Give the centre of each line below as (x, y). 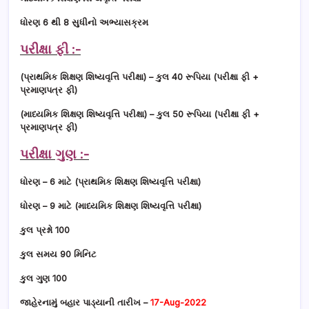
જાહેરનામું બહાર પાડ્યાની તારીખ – (85, 302)
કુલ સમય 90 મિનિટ (58, 254)
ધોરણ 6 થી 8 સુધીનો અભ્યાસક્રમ (84, 22)
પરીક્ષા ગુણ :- (54, 154)
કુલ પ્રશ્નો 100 (45, 230)
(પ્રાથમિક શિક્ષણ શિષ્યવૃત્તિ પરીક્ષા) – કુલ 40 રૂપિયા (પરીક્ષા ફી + (139, 77)
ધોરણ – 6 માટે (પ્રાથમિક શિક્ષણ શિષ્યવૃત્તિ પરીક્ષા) (110, 182)
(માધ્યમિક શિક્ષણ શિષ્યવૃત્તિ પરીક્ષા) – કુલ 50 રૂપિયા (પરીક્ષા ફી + (140, 114)
